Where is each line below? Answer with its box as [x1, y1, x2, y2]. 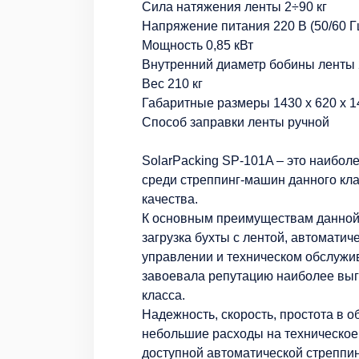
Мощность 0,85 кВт [142, 38, 253, 52]
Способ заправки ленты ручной [142, 115, 329, 129]
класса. [142, 288, 185, 302]
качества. [142, 192, 198, 206]
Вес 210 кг [142, 76, 203, 91]
